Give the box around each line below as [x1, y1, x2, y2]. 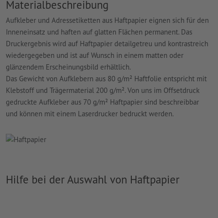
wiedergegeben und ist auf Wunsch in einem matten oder [6, 51, 183, 60]
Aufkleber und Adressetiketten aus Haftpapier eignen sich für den [6, 16, 209, 25]
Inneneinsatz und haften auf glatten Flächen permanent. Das [6, 27, 192, 37]
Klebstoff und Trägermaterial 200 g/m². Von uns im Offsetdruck [6, 86, 200, 95]
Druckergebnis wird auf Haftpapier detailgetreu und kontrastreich [6, 39, 208, 49]
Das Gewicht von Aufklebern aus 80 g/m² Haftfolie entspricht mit [6, 74, 207, 84]
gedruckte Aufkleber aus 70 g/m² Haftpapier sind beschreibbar [6, 97, 199, 107]
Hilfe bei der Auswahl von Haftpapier [6, 172, 180, 187]
